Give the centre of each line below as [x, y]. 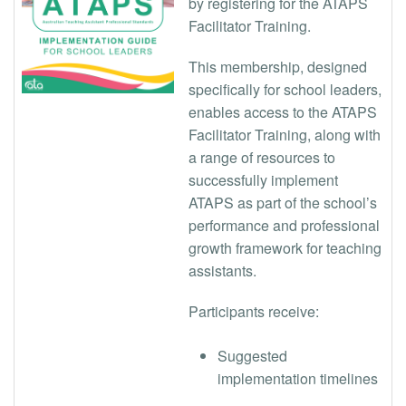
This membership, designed [278, 66]
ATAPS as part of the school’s [283, 202]
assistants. [222, 270]
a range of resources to [262, 157]
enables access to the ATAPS [283, 111]
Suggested [252, 355]
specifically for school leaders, [285, 89]
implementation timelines [298, 378]
